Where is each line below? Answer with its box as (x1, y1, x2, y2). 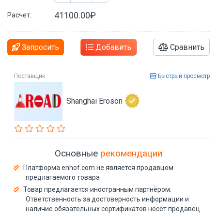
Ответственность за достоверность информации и (26, 195, 189, 203)
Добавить (93, 42, 131, 52)
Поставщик (14, 72, 45, 79)
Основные (55, 148, 100, 159)
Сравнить (168, 42, 204, 52)
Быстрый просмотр (156, 72, 210, 79)
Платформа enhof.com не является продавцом (23, 164, 173, 172)
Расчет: (7, 11, 31, 19)
